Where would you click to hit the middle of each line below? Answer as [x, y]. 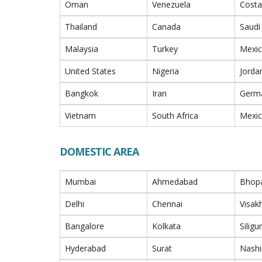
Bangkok [82, 93]
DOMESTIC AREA [99, 151]
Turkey [165, 49]
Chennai [167, 204]
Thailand [81, 27]
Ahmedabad [175, 182]
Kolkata [166, 226]
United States [90, 71]
